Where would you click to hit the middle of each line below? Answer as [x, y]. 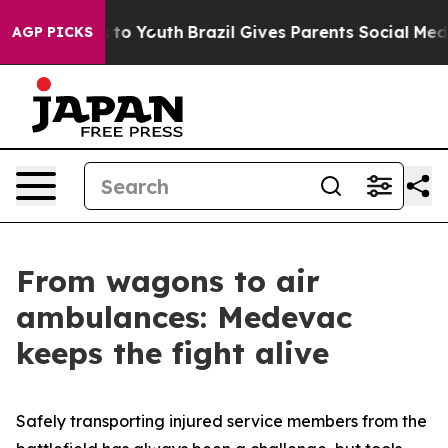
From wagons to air [168, 281]
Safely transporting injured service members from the [221, 421]
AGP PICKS [52, 32]
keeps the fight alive [172, 353]
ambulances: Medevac [184, 317]
